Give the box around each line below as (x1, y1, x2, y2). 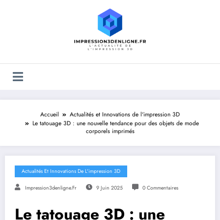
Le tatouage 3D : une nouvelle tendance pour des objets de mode (32, 118, 199, 128)
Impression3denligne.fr (25, 184, 77, 192)
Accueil (40, 110, 59, 119)
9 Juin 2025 (96, 184, 123, 192)
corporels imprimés (85, 126, 135, 136)
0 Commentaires (142, 184, 178, 192)
